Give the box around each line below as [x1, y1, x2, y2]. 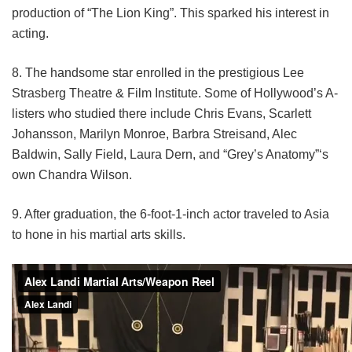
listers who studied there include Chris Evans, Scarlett [12, 106, 311, 120]
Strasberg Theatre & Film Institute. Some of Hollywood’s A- [12, 86, 338, 100]
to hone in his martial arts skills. [12, 227, 185, 241]
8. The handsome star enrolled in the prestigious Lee [12, 65, 304, 79]
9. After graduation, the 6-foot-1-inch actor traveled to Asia [12, 207, 329, 221]
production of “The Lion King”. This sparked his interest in [12, 5, 329, 20]
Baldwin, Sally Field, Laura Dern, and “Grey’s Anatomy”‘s [12, 147, 328, 161]
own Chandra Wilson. [12, 167, 132, 181]
